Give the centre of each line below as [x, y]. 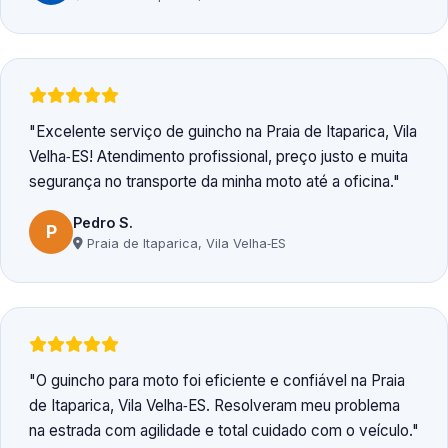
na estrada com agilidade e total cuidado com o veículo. [220, 431]
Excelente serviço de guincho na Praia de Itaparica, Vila [226, 132]
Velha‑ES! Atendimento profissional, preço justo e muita [218, 157]
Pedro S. [103, 222]
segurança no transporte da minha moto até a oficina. [211, 182]
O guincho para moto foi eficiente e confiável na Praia [220, 381]
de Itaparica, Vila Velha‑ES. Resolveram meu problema [214, 406]
